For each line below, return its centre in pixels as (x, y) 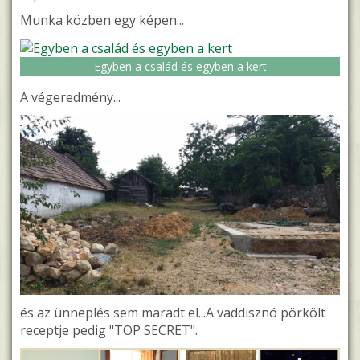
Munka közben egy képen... (102, 20)
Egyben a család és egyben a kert (180, 67)
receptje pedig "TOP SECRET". (109, 330)
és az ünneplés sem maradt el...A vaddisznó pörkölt (173, 312)
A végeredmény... (70, 98)
